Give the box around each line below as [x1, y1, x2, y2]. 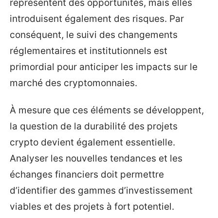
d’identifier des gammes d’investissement [10, 184, 193, 196]
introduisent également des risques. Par [10, 13, 184, 24]
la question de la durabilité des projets [10, 120, 178, 132]
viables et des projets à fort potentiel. [10, 200, 174, 212]
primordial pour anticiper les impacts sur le [10, 61, 198, 73]
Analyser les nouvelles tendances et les [10, 152, 182, 164]
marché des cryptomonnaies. [10, 77, 137, 89]
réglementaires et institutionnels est [10, 45, 167, 56]
